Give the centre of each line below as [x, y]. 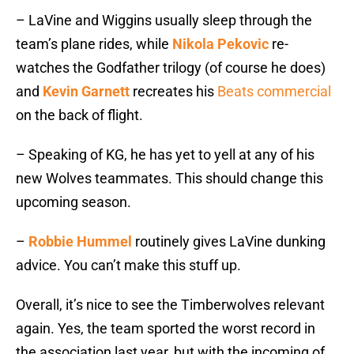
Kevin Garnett [86, 92]
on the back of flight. [79, 115]
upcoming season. [73, 202]
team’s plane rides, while [94, 44]
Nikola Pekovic [220, 44]
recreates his [173, 92]
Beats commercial [274, 92]
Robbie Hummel [80, 242]
